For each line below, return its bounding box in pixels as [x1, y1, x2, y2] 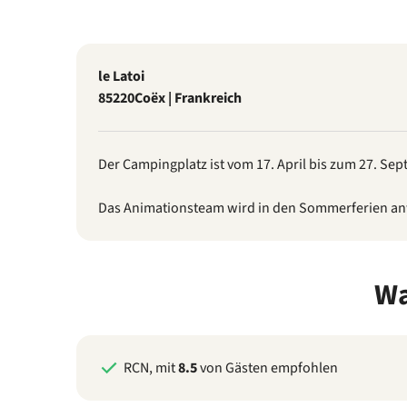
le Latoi [98, 66, 144, 86]
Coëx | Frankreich [134, 88, 242, 108]
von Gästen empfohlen [197, 358, 338, 378]
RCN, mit [124, 358, 178, 378]
